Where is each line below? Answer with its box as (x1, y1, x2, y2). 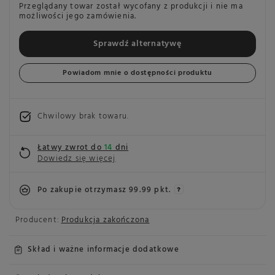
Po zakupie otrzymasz (37, 184, 130, 197)
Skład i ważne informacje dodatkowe (28, 242, 179, 256)
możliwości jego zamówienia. (19, 9, 137, 23)
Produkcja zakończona (61, 213, 150, 227)
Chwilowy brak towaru (37, 110, 127, 123)
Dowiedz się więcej (37, 152, 116, 166)
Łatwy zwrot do (37, 141, 104, 154)
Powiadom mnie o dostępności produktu (63, 66, 212, 79)
